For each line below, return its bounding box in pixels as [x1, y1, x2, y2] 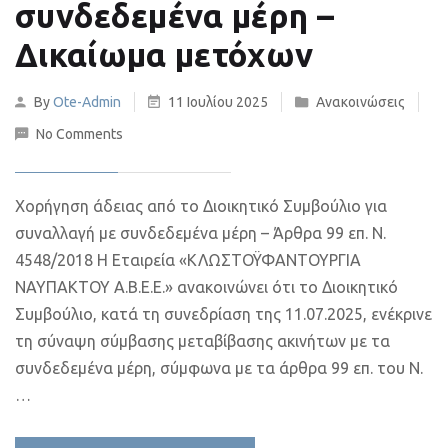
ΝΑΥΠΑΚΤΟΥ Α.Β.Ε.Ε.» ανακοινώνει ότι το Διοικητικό [15, 278, 398, 296]
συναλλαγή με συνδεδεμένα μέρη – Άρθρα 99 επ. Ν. [15, 224, 386, 242]
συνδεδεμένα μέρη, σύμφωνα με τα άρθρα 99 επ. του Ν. [15, 359, 423, 377]
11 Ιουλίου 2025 [165, 94, 271, 110]
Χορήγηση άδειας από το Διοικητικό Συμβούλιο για [15, 197, 387, 215]
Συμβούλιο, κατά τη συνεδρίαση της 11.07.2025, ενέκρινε [15, 305, 432, 323]
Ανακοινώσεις [316, 94, 405, 110]
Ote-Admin [53, 94, 121, 110]
